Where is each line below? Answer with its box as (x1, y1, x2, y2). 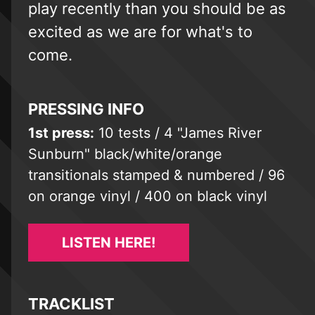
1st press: (28, 124, 94, 141)
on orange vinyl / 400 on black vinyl (28, 187, 267, 205)
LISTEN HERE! (62, 233, 155, 251)
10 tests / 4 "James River (94, 124, 262, 141)
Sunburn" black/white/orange (28, 145, 222, 162)
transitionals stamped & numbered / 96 (28, 166, 285, 184)
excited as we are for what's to (28, 22, 252, 41)
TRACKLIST (28, 294, 115, 313)
